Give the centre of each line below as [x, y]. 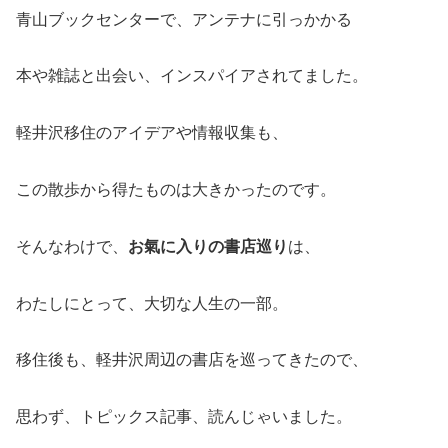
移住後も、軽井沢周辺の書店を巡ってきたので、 [192, 360]
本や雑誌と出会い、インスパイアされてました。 [192, 76]
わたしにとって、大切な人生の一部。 [152, 303]
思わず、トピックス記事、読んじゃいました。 [184, 417]
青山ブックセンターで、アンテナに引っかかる [184, 19]
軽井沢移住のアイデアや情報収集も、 [152, 133]
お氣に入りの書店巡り [208, 246]
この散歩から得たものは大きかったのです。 [176, 190]
